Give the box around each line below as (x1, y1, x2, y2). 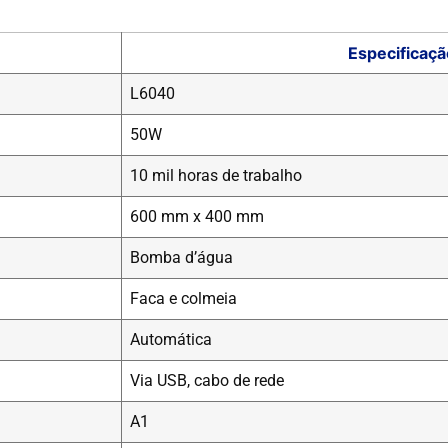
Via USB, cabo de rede (130, 371, 284, 391)
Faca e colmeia (130, 289, 237, 309)
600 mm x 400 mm (130, 207, 264, 227)
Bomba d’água (130, 248, 233, 268)
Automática (130, 330, 212, 350)
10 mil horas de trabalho (130, 166, 302, 186)
